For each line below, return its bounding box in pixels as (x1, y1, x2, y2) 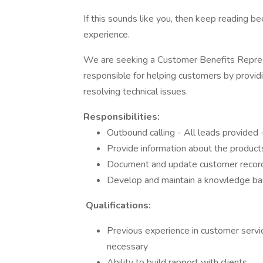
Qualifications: (83, 199, 151, 212)
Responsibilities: (83, 110, 160, 123)
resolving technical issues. (83, 85, 188, 98)
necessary (107, 240, 148, 253)
